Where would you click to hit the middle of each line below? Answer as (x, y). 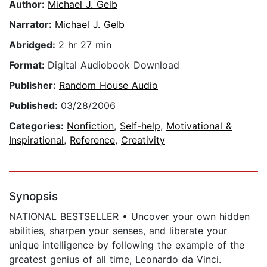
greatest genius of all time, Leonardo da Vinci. (115, 260)
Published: (35, 106)
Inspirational (36, 140)
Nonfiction (90, 126)
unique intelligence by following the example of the (127, 245)
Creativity (143, 140)
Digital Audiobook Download (114, 65)
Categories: (38, 126)
